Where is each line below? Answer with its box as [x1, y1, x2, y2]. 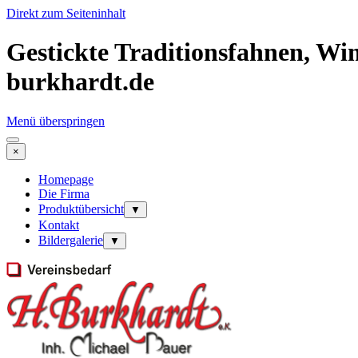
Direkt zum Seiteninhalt [6, 6, 125, 20]
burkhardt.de [6, 67, 154, 97]
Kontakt [38, 217, 79, 232]
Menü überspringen [6, 113, 105, 128]
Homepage [38, 172, 93, 186]
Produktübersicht [38, 201, 124, 216]
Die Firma [38, 186, 89, 201]
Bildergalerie [38, 233, 103, 247]
